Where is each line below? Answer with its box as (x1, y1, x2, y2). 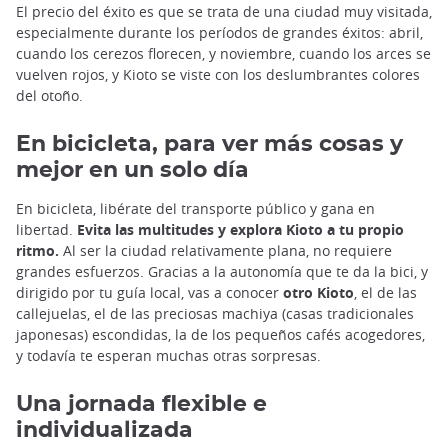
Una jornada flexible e (16, 393, 267, 416)
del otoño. (16, 86, 83, 106)
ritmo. (16, 241, 63, 261)
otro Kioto (283, 283, 354, 303)
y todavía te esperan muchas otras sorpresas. (16, 346, 321, 366)
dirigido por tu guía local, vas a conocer (16, 283, 283, 303)
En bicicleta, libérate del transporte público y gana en (16, 199, 375, 219)
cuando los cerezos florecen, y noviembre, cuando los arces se (16, 44, 431, 64)
